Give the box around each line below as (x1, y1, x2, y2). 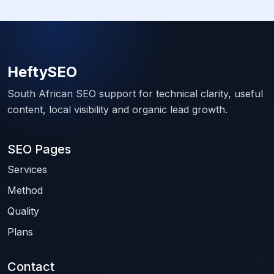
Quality (7, 205, 39, 218)
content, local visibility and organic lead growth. (7, 103, 228, 116)
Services (7, 163, 47, 176)
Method (7, 184, 43, 197)
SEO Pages (7, 142, 71, 157)
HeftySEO (7, 63, 77, 81)
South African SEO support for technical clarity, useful (7, 87, 263, 100)
